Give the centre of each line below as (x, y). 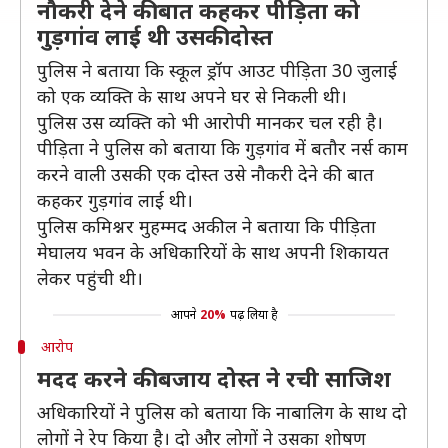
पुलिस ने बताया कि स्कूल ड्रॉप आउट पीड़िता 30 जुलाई (217, 70)
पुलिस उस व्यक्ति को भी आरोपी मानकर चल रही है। (210, 122)
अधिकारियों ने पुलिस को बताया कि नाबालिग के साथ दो (222, 412)
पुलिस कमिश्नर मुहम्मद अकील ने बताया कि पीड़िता (206, 226)
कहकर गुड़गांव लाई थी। (115, 200)
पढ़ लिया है (253, 314)
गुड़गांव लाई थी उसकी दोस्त (155, 36)
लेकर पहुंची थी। (90, 278)
